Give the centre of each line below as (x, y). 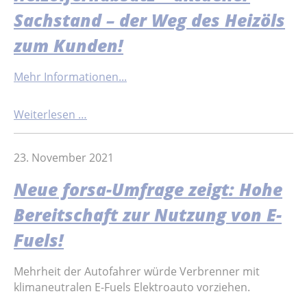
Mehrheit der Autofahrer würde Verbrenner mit (137, 271)
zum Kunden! (69, 46)
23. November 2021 (64, 158)
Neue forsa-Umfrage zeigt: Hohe (148, 189)
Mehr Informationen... (70, 77)
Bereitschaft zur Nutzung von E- (148, 214)
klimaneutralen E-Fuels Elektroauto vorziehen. (132, 287)
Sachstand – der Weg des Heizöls (149, 21)
